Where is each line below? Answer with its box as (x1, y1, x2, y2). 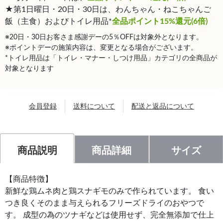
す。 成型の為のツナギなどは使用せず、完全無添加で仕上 (5, 211, 214, 220)
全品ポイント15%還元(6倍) (112, 17, 208, 26)
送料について (73, 103, 115, 111)
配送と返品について (131, 103, 194, 111)
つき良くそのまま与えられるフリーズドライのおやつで (5, 199, 204, 208)
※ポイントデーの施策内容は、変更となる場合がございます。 (5, 44, 198, 52)
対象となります (5, 65, 54, 73)
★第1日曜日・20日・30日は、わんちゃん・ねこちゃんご (5, 5, 211, 14)
